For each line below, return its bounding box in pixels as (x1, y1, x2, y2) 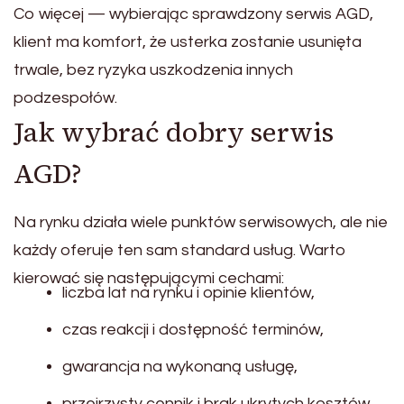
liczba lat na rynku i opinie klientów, (62, 284, 315, 302)
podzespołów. (14, 89, 117, 107)
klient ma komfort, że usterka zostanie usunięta (14, 33, 362, 51)
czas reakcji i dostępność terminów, (62, 321, 324, 339)
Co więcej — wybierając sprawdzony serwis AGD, (14, 5, 373, 23)
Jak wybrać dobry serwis (14, 114, 334, 151)
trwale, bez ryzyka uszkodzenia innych (14, 61, 293, 79)
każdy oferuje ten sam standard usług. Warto (14, 242, 346, 260)
